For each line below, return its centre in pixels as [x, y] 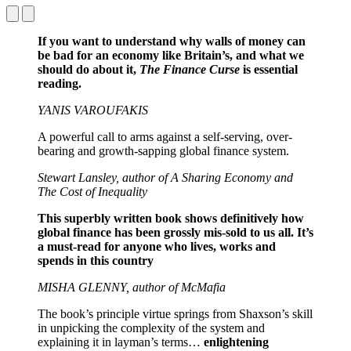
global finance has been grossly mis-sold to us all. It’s [175, 232]
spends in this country [96, 260]
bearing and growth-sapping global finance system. [163, 150]
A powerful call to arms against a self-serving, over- [165, 136]
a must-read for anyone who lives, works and [157, 246]
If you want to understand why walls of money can [172, 41]
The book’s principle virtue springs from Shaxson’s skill [175, 313]
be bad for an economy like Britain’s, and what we [171, 55]
